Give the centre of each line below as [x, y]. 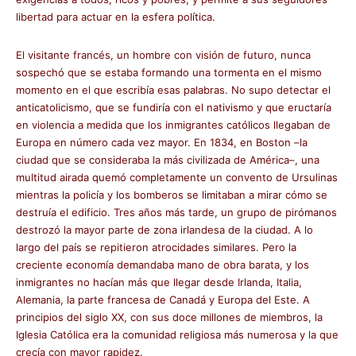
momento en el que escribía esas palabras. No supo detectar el [173, 90]
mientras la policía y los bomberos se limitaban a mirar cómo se [172, 195]
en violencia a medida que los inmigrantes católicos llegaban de [173, 125]
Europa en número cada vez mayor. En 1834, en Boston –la [162, 142]
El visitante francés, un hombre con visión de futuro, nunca [163, 55]
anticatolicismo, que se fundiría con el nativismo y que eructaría [174, 107]
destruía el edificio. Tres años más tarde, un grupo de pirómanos [176, 212]
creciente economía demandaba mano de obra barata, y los [163, 265]
